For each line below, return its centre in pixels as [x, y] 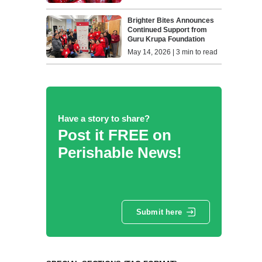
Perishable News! [120, 152]
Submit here [159, 212]
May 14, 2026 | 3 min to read [173, 52]
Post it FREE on [114, 135]
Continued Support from [168, 30]
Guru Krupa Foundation [166, 39]
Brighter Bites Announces [171, 21]
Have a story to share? [104, 118]
